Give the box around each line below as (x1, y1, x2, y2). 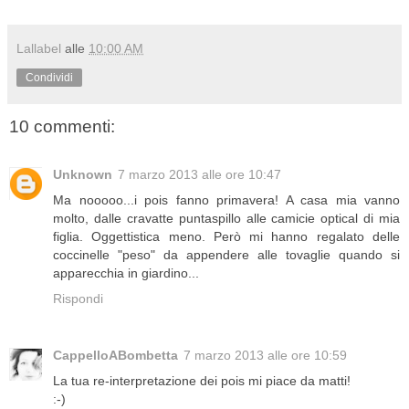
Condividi (26, 71, 73, 85)
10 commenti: (9, 117, 115, 137)
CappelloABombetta (53, 347, 178, 362)
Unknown (53, 166, 112, 182)
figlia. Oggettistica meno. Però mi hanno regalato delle (53, 228, 400, 244)
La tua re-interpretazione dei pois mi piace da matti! (53, 372, 351, 388)
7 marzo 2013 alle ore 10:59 (184, 347, 347, 362)
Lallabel (16, 41, 61, 57)
